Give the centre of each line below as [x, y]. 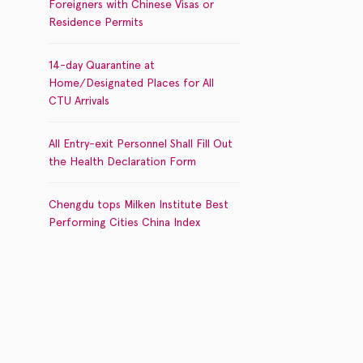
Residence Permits [96, 22]
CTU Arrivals [79, 100]
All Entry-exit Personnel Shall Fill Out [140, 143]
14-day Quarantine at [101, 65]
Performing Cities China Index [124, 222]
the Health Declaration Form [122, 161]
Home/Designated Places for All [131, 83]
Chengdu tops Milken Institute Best [138, 204]
